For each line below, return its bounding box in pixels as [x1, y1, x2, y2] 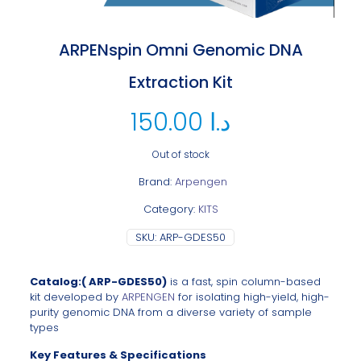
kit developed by [29, 289, 122, 305]
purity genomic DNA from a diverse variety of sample [29, 305, 312, 321]
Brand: [138, 174, 175, 190]
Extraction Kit [128, 71, 233, 94]
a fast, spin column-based [180, 274, 321, 290]
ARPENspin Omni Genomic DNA [58, 39, 303, 62]
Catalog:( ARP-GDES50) [29, 274, 167, 290]
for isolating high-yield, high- [174, 289, 330, 305]
